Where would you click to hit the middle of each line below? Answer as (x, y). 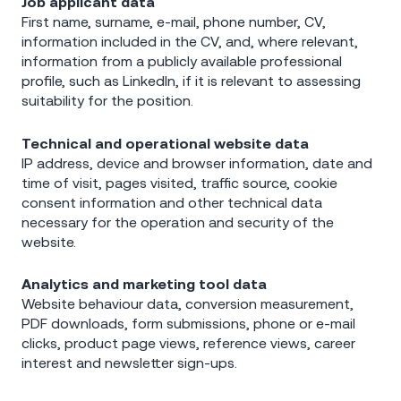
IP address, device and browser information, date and (197, 162)
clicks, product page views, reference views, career (188, 343)
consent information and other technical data (172, 202)
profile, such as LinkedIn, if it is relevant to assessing (191, 80)
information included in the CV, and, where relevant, (190, 41)
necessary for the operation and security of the (178, 222)
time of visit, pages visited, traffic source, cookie (179, 182)
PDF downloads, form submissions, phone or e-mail (188, 324)
